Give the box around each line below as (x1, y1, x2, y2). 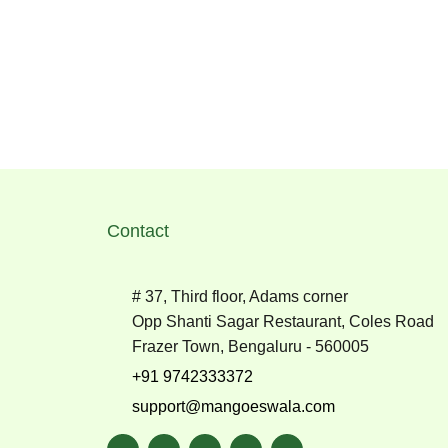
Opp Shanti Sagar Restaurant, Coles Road (132, 313, 434, 330)
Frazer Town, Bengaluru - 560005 (132, 338, 369, 355)
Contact (107, 221, 169, 241)
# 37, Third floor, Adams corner (132, 288, 348, 305)
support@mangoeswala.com (132, 398, 335, 415)
